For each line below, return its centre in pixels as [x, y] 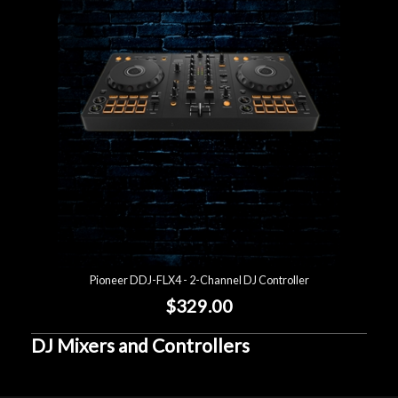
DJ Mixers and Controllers [140, 345]
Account [54, 36]
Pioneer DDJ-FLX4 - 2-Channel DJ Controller [199, 280]
